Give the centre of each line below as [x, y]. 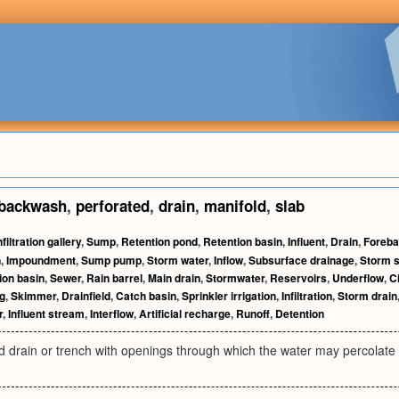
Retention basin [243, 241]
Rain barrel [114, 278]
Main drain [174, 278]
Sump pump [111, 260]
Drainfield [86, 296]
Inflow [228, 260]
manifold [235, 206]
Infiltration [307, 296]
